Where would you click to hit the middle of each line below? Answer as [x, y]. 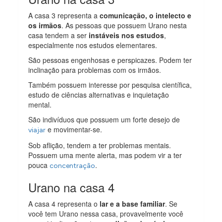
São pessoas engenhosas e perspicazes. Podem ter [110, 60]
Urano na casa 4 [72, 187]
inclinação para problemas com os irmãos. [95, 70]
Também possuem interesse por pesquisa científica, [110, 85]
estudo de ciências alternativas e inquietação [99, 95]
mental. [40, 105]
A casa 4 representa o [63, 204]
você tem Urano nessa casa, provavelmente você [106, 214]
